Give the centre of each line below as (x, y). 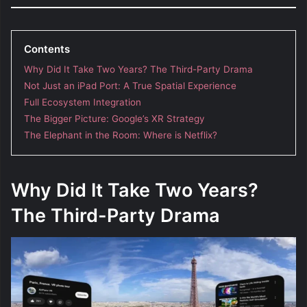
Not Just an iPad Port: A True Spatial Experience (130, 85)
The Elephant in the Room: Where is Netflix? (121, 135)
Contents (47, 49)
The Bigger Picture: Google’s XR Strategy (114, 118)
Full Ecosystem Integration (83, 102)
